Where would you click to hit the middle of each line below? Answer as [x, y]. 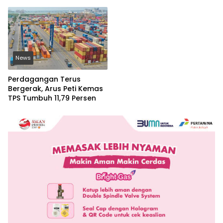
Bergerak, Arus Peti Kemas [56, 89]
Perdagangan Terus [44, 79]
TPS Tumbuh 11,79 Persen [52, 98]
